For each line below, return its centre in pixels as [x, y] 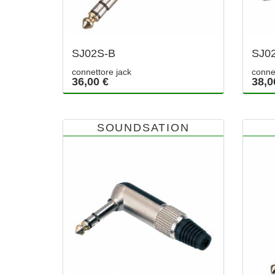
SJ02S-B [94, 54]
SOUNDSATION [143, 128]
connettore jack [102, 72]
